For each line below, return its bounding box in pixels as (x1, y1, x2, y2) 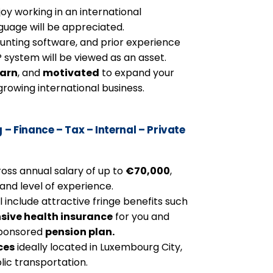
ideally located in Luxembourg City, (15, 239, 183, 254)
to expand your (99, 65, 175, 80)
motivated (43, 65, 100, 80)
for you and (113, 209, 170, 224)
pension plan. (45, 224, 115, 239)
